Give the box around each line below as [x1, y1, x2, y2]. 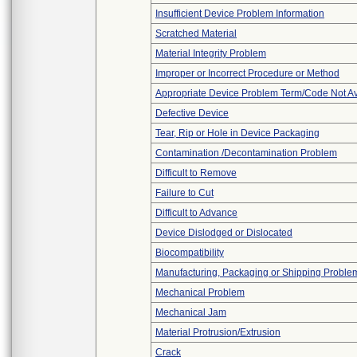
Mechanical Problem [155, 287, 245, 298]
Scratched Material [155, 28, 237, 39]
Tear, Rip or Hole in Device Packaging [155, 127, 320, 139]
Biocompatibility [155, 247, 224, 258]
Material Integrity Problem [155, 48, 266, 59]
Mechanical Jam [155, 307, 226, 318]
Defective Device [155, 108, 229, 119]
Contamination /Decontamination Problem [155, 147, 337, 159]
